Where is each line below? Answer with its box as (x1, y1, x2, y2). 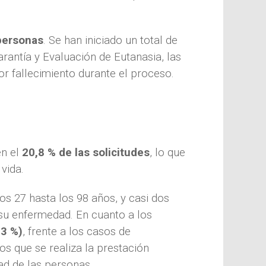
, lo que (150, 145, 185, 159)
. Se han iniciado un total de (43, 33, 178, 47)
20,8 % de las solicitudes (22, 145, 150, 159)
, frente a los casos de (23, 224, 131, 238)
